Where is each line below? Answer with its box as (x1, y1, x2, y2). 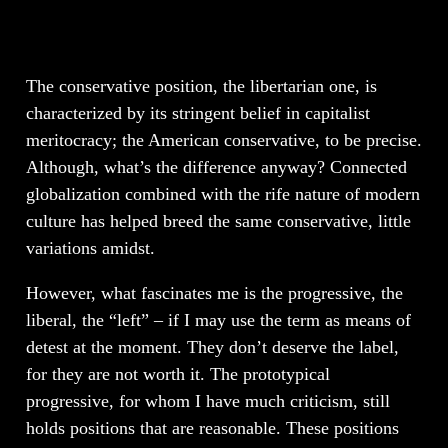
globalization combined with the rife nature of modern (25, 183, 420, 204)
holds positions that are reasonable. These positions (25, 417, 399, 438)
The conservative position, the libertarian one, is (25, 75, 377, 96)
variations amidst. (25, 237, 155, 258)
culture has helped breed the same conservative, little (25, 210, 411, 231)
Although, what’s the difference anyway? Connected (25, 156, 407, 177)
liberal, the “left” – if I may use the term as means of (25, 309, 411, 330)
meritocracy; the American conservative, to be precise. (25, 129, 422, 150)
